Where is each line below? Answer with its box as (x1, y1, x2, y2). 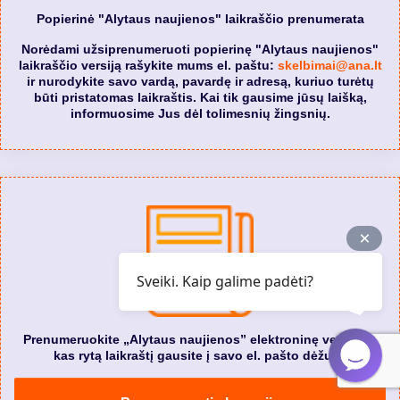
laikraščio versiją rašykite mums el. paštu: (18, 57, 278, 72)
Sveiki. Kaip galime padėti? (137, 271, 313, 291)
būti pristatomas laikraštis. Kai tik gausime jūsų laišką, (33, 89, 367, 104)
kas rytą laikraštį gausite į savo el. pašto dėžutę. (53, 347, 347, 362)
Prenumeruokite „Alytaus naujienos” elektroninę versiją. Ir (22, 331, 378, 346)
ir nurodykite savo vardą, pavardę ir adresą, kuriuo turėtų (26, 73, 374, 88)
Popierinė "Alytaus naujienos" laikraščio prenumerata (36, 11, 364, 26)
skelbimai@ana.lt (277, 57, 382, 72)
